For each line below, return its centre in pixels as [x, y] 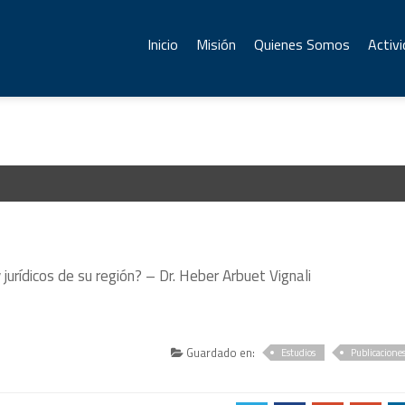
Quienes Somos [302, 44]
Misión [216, 44]
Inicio [163, 44]
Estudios [299, 353]
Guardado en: [220, 353]
